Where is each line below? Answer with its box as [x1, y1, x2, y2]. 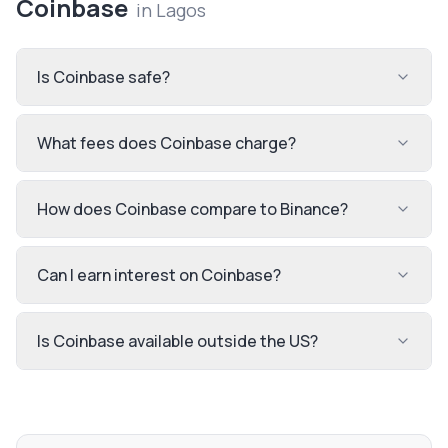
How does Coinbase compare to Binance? [37, 198, 348, 220]
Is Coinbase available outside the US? [37, 330, 318, 352]
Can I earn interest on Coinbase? [37, 264, 281, 286]
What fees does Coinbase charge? [37, 132, 296, 154]
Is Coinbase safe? [37, 66, 170, 88]
